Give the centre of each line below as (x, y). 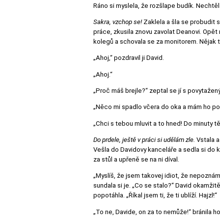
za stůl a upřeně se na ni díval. (136, 159)
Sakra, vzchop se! (118, 22)
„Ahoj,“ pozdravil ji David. (129, 58)
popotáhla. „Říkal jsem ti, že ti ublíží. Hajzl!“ (155, 195)
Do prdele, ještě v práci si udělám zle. (144, 139)
